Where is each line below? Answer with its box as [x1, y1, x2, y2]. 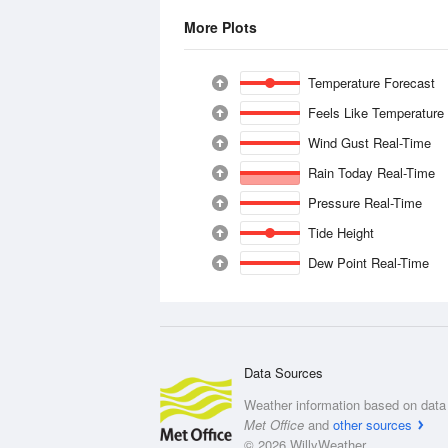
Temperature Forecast [308, 73, 435, 92]
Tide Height [308, 223, 374, 242]
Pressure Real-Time [308, 193, 423, 212]
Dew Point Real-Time [308, 253, 430, 272]
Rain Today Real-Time [308, 163, 436, 182]
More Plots [184, 17, 257, 37]
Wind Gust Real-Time [308, 133, 432, 152]
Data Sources [244, 363, 323, 382]
